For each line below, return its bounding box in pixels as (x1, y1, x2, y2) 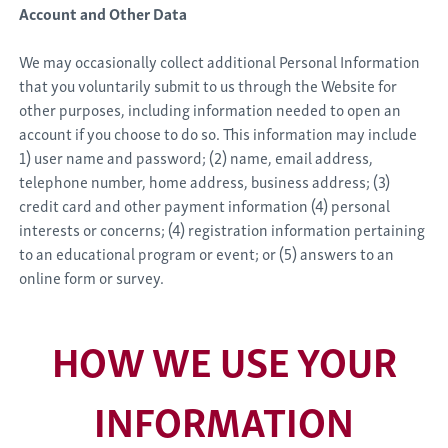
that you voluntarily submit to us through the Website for (19, 72, 398, 98)
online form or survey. (19, 264, 165, 290)
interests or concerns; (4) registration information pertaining (19, 216, 426, 242)
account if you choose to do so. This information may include (19, 120, 418, 146)
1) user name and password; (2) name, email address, (19, 144, 374, 170)
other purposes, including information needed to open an (19, 96, 402, 122)
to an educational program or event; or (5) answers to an (19, 240, 395, 266)
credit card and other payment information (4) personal (19, 192, 391, 218)
